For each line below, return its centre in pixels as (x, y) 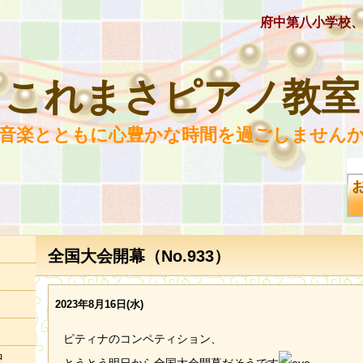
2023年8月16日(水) (99, 305)
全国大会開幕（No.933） (139, 256)
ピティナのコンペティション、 (143, 339)
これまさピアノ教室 (181, 97)
